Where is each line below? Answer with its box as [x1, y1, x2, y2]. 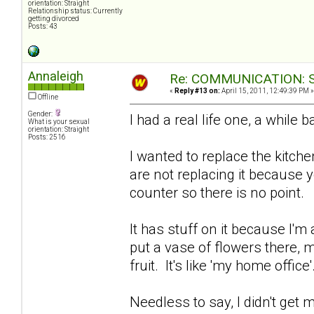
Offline [36, 93, 58, 102]
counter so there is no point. [130, 184, 304, 201]
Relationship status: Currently [28, 7, 123, 15]
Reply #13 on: [175, 87, 220, 95]
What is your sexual [28, 118, 90, 126]
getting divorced [28, 15, 79, 23]
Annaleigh [28, 69, 83, 84]
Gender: [28, 110, 54, 118]
